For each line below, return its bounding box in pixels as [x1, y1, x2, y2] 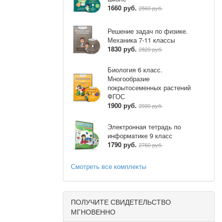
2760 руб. [139, 140, 163, 149]
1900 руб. [108, 101, 137, 110]
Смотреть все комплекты [71, 162, 146, 171]
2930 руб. [139, 102, 163, 110]
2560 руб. [139, 3, 163, 12]
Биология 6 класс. [108, 65, 163, 74]
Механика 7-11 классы [108, 35, 175, 45]
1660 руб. [108, 2, 137, 12]
